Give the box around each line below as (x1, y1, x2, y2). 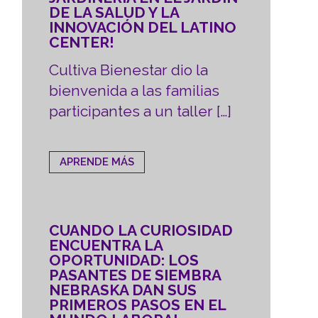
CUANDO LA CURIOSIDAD (49, 221, 234, 239)
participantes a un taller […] (49, 102, 232, 120)
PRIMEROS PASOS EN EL (49, 295, 226, 314)
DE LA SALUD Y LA (49, 3, 180, 21)
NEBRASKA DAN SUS (49, 280, 197, 299)
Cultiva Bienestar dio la (49, 60, 209, 79)
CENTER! (49, 33, 115, 51)
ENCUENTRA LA (49, 236, 163, 254)
